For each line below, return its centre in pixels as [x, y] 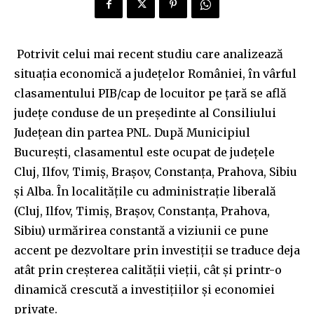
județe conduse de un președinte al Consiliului [145, 112]
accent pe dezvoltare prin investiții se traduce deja [157, 250]
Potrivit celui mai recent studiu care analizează [150, 54]
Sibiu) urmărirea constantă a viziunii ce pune [141, 230]
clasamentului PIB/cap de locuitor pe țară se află [150, 93]
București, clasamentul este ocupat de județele [144, 152]
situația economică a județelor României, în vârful [155, 73]
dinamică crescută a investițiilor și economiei [144, 289]
